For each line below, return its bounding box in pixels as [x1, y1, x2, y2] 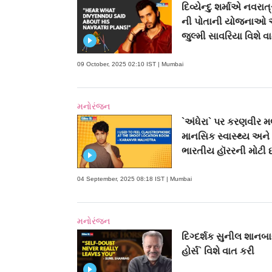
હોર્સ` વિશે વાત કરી [181, 245, 254, 256]
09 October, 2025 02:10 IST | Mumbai [77, 61, 183, 68]
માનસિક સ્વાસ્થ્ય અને [181, 131, 270, 142]
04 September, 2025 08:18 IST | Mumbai [77, 175, 192, 182]
